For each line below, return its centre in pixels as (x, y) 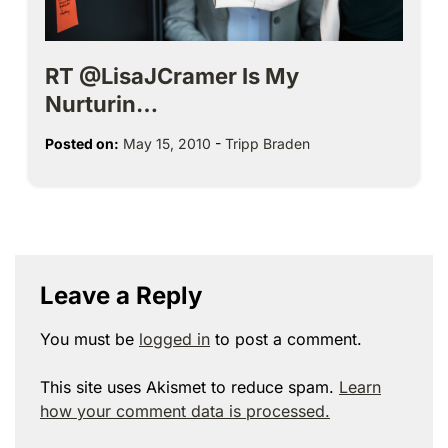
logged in (174, 339)
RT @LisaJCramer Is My (172, 76)
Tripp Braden (267, 144)
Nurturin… (101, 104)
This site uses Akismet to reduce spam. (189, 387)
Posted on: (82, 144)
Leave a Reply (121, 296)
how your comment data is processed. (185, 411)
